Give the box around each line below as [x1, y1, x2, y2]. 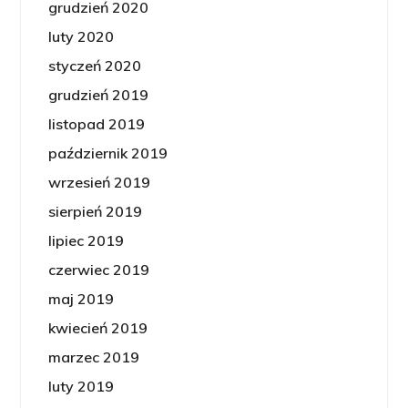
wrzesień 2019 [48, 173, 151, 191]
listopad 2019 [48, 115, 146, 133]
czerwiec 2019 [48, 260, 150, 279]
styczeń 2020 [48, 56, 142, 75]
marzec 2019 [48, 348, 140, 366]
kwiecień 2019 [48, 319, 148, 337]
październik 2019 [48, 144, 168, 162]
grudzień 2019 [48, 86, 149, 104]
